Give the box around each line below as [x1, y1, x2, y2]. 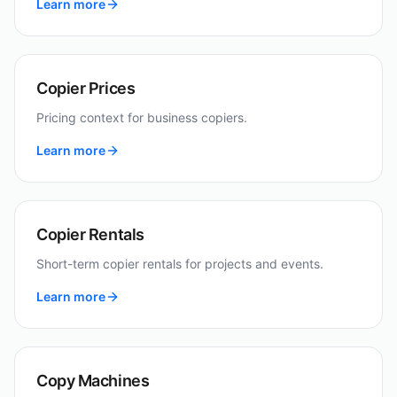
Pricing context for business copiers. [36, 110, 247, 125]
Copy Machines [36, 371, 150, 390]
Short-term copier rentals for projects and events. [36, 256, 323, 271]
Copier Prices [36, 79, 136, 97]
